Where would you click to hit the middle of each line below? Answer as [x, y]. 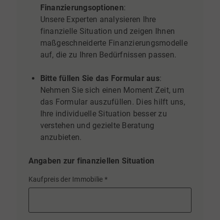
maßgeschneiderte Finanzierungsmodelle [114, 43]
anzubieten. [61, 137]
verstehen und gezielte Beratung [97, 125]
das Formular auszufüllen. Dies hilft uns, [112, 102]
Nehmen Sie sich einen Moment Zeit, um [112, 90]
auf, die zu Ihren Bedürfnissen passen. [108, 55]
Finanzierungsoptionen [82, 7]
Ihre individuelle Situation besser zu [103, 113]
